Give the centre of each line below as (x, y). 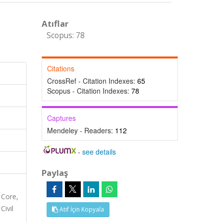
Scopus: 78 (65, 35)
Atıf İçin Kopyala (81, 209)
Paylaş (55, 173)
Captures (61, 118)
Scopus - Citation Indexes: (89, 91)
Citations (60, 68)
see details (99, 152)
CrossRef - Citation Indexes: (92, 81)
